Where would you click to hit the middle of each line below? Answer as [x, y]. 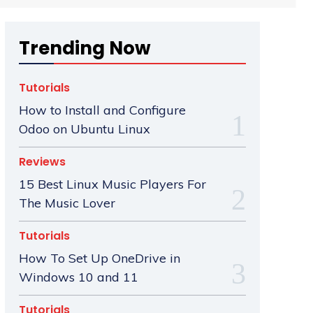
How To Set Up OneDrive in [99, 259]
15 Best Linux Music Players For [112, 184]
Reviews [42, 162]
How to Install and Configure [102, 110]
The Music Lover [67, 203]
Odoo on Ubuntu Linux [84, 129]
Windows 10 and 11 [78, 277]
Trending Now [85, 49]
